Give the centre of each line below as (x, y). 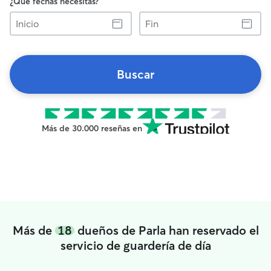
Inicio (19, 16)
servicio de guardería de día (135, 245)
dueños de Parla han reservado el (166, 230)
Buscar (135, 74)
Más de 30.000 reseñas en (92, 128)
